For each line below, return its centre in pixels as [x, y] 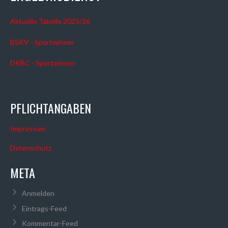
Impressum [28, 128]
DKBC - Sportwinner [43, 63]
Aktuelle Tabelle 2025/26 [50, 21]
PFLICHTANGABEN [51, 108]
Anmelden [38, 193]
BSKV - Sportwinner [42, 42]
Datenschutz [31, 148]
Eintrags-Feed [44, 208]
